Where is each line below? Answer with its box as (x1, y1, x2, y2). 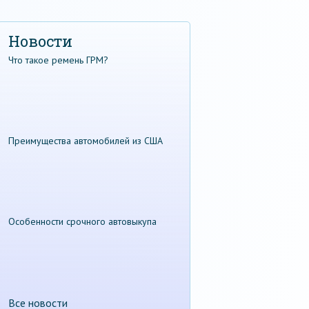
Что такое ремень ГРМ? (8, 53, 108, 66)
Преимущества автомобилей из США (8, 134, 163, 147)
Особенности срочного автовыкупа (8, 215, 157, 228)
